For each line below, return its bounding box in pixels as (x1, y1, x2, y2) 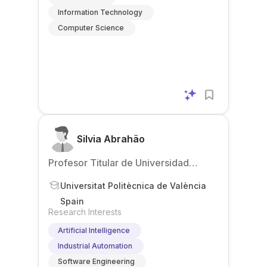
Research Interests (48, 207, 122, 217)
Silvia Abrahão (77, 133, 145, 145)
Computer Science (58, 23, 124, 32)
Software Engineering (58, 257, 135, 266)
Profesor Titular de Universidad (48, 157, 189, 169)
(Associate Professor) (48, 171, 147, 183)
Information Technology (58, 8, 142, 17)
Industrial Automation (58, 241, 132, 250)
